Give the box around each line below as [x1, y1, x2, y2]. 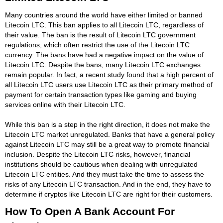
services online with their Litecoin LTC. [5, 100, 125, 109]
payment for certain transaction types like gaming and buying [5, 90, 197, 99]
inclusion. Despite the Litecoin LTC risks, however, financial [5, 150, 190, 158]
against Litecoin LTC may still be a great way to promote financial [5, 140, 210, 148]
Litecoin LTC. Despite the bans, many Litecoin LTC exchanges [5, 60, 201, 69]
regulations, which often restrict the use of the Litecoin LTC [5, 40, 190, 49]
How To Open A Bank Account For [5, 205, 175, 217]
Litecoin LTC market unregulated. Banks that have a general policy [5, 130, 215, 138]
